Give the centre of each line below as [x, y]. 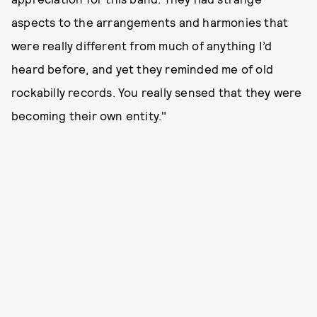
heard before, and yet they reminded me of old [143, 69]
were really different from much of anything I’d [142, 46]
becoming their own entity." [89, 116]
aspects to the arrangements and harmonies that [150, 22]
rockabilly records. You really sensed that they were [157, 92]
